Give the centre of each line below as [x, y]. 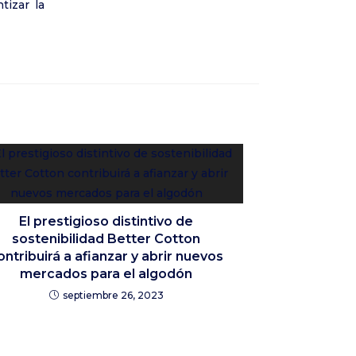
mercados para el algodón [106, 274]
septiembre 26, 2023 [113, 295]
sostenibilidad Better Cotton [106, 239]
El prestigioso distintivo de [106, 221]
